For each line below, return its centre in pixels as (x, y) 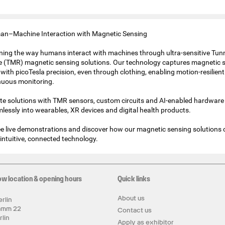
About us (131, 198)
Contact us (135, 210)
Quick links (134, 179)
